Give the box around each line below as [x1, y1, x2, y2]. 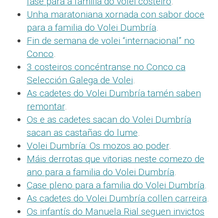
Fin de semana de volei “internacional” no [27, 35, 195, 47]
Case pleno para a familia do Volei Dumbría [27, 180, 204, 191]
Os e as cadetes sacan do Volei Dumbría [27, 114, 191, 126]
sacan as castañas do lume [27, 127, 138, 139]
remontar [27, 101, 65, 112]
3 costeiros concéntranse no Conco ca [27, 61, 185, 73]
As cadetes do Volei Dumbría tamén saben [27, 88, 201, 99]
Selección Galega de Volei [27, 74, 133, 86]
